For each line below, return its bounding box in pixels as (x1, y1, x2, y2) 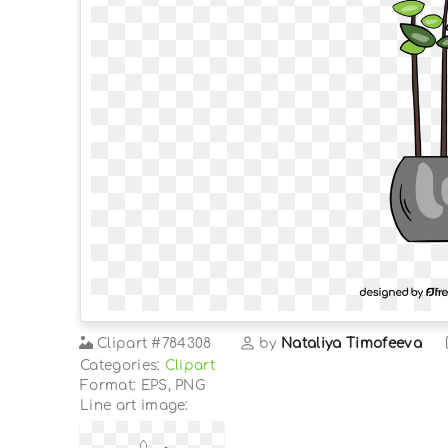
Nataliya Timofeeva (281, 335, 422, 351)
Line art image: (80, 397, 189, 413)
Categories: (80, 357, 165, 373)
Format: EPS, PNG (80, 377, 206, 393)
